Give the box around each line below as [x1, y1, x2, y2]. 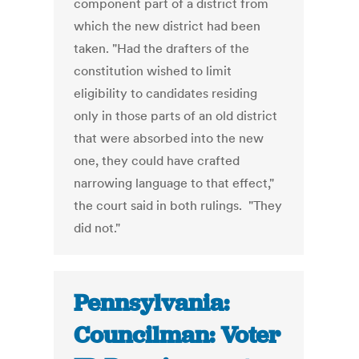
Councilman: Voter [74, 320, 281, 351]
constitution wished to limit [74, 63, 232, 79]
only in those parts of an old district [74, 107, 278, 124]
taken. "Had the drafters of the [74, 40, 250, 57]
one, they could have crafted [74, 152, 240, 169]
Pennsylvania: [74, 288, 230, 319]
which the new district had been [74, 18, 261, 34]
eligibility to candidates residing [74, 85, 258, 102]
